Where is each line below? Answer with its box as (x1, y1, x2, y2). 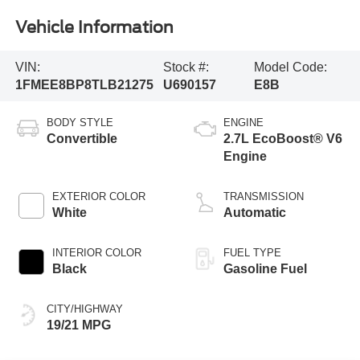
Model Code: (254, 59, 328, 74)
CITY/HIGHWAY (46, 303, 123, 316)
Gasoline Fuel (223, 262, 307, 276)
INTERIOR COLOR (51, 247, 141, 260)
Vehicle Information (14, 17, 174, 37)
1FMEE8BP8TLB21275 (14, 77, 153, 92)
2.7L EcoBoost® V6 (223, 132, 342, 146)
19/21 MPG (46, 318, 111, 333)
